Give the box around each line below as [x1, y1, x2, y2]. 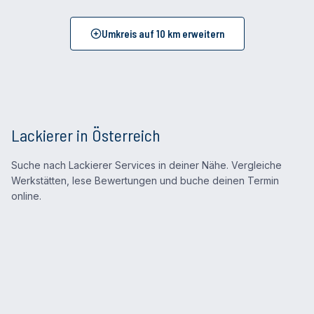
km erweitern [165, 27, 224, 40]
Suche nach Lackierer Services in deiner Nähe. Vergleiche [11, 159, 282, 171]
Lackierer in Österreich [11, 125, 161, 145]
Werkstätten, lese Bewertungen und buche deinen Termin [11, 175, 279, 186]
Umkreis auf [101, 27, 156, 40]
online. [11, 190, 41, 202]
